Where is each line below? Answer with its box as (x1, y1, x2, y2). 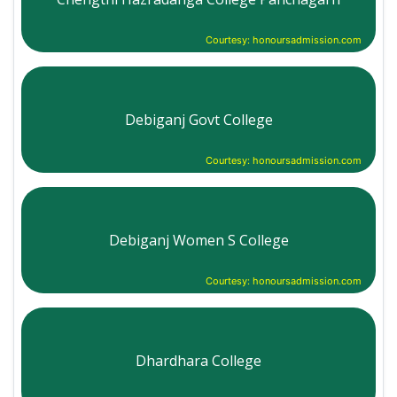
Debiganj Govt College (124, 109, 273, 129)
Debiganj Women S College (108, 230, 289, 250)
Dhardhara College (136, 350, 261, 370)
